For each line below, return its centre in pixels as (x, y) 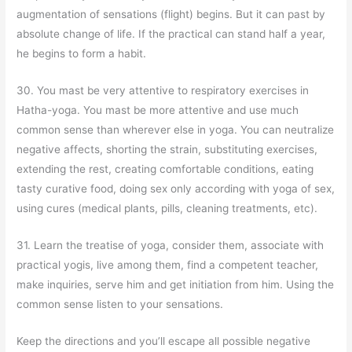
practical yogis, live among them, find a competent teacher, (168, 265)
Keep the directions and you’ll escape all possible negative (164, 341)
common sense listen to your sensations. (120, 304)
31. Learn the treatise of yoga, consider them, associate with (170, 246)
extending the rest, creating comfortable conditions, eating (165, 169)
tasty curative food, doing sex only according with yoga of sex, (176, 189)
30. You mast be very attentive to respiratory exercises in (163, 91)
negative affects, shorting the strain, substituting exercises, (167, 150)
